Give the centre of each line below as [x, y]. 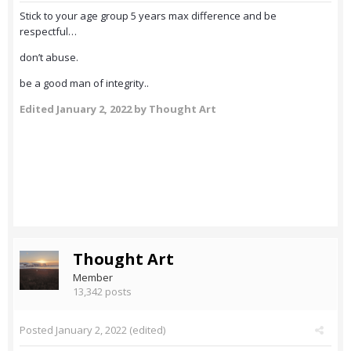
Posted [38, 330]
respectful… [48, 32]
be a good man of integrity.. [84, 83]
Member [93, 278]
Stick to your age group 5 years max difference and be [148, 16]
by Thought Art [174, 109]
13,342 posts [102, 292]
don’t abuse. [49, 58]
